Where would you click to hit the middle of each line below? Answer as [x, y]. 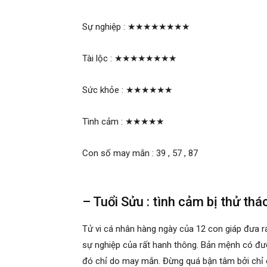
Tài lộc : [98, 58]
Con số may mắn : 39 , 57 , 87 [140, 153]
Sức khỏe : [104, 90]
